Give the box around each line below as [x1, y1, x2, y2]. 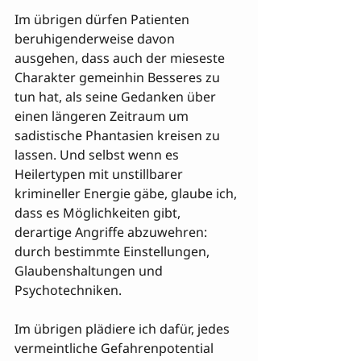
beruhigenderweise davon [15, 30, 178, 48]
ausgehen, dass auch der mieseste [15, 49, 228, 67]
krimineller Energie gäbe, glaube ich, [15, 185, 240, 202]
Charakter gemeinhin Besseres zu [15, 68, 223, 86]
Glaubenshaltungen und [15, 262, 166, 280]
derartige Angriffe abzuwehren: [15, 223, 210, 241]
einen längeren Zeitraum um [15, 107, 192, 125]
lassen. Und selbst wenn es [15, 146, 182, 164]
